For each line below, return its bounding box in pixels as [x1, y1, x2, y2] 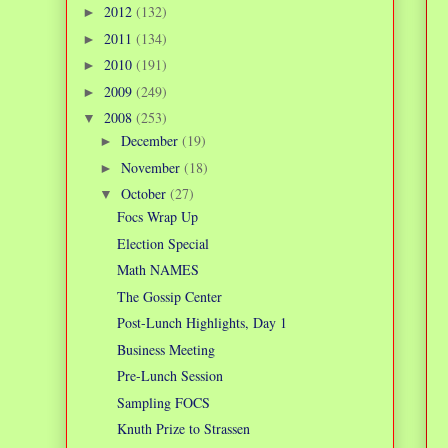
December [120, 131, 182, 151]
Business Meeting [116, 339, 215, 359]
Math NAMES [116, 260, 199, 280]
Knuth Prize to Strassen [116, 419, 250, 439]
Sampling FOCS [116, 392, 210, 412]
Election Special [116, 233, 209, 253]
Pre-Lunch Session [116, 366, 223, 386]
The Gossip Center [116, 286, 222, 306]
